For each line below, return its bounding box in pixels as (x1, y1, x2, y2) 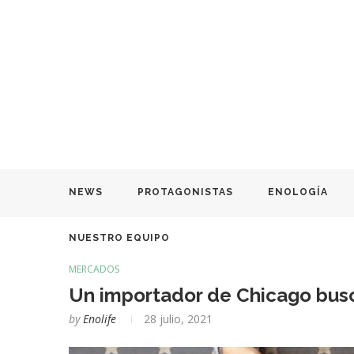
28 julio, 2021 (144, 311, 213, 326)
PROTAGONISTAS (137, 186, 233, 198)
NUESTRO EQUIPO (69, 232, 170, 243)
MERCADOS (69, 262, 119, 276)
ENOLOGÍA (268, 186, 328, 198)
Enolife (83, 311, 116, 326)
